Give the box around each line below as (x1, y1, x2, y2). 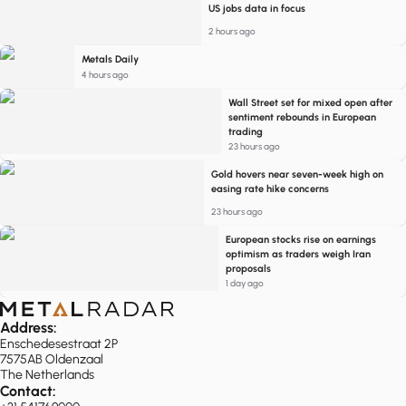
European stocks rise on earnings (226, 234, 377, 246)
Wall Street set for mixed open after (227, 97, 392, 109)
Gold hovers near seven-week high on (211, 169, 384, 180)
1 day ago (226, 277, 265, 289)
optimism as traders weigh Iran (226, 248, 372, 260)
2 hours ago (208, 25, 256, 37)
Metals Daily (81, 53, 139, 65)
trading (227, 126, 263, 138)
